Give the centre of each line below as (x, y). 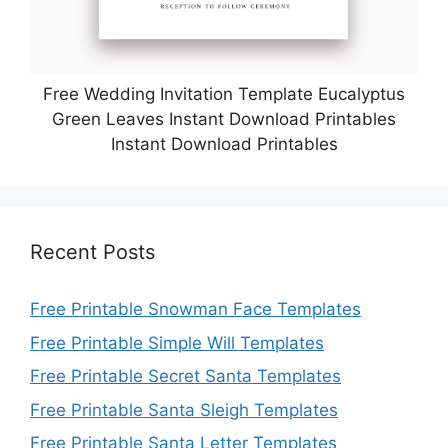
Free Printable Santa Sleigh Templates (184, 409)
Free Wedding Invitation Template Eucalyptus (224, 94)
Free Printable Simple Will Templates (177, 342)
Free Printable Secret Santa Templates (185, 376)
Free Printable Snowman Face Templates (195, 309)
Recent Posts (92, 252)
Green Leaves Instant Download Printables (224, 119)
